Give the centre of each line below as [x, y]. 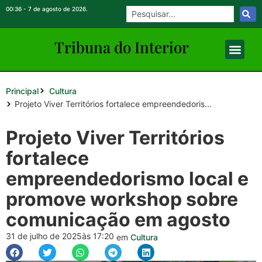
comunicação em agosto [118, 220]
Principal [22, 91]
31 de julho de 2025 [44, 236]
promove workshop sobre [122, 199]
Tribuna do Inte [108, 47]
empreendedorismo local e [127, 179]
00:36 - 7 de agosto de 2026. [47, 9]
